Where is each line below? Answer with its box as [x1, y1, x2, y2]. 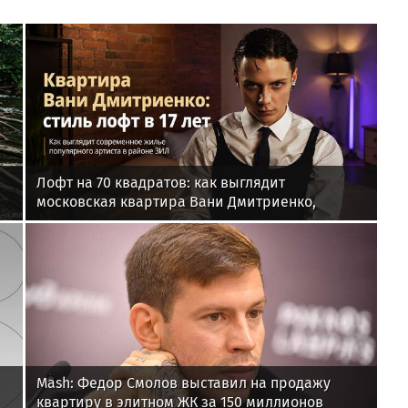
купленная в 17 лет [36, 212, 163, 230]
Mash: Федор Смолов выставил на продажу [36, 373, 331, 392]
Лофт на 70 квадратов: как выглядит [36, 174, 285, 192]
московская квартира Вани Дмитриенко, [36, 193, 316, 211]
